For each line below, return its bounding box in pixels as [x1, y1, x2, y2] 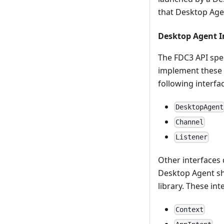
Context [175, 205, 204, 213]
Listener [175, 133, 208, 141]
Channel [175, 118, 204, 126]
